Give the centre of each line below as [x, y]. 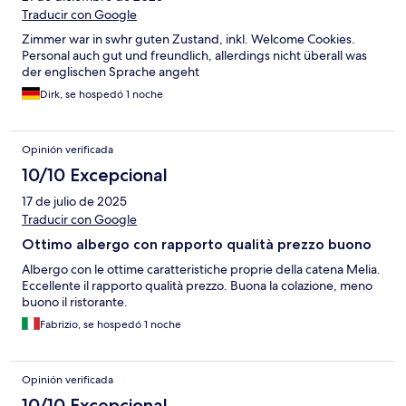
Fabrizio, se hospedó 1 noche [111, 324]
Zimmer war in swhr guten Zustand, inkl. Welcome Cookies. [188, 39]
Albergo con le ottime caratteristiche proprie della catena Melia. [201, 269]
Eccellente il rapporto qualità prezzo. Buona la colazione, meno [197, 285]
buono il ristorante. [75, 301]
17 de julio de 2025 [74, 201]
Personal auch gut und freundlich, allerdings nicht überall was [194, 55]
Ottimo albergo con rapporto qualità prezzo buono [197, 244]
